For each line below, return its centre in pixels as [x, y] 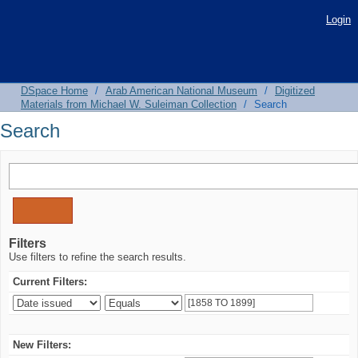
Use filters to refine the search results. [97, 257]
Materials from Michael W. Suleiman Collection [129, 104]
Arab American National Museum [181, 91]
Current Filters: [50, 282]
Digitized [295, 91]
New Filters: [42, 345]
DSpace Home [54, 91]
